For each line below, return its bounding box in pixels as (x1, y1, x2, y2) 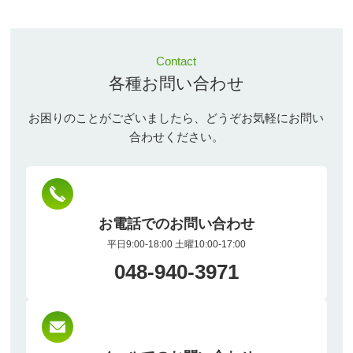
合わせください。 (128, 129, 224, 143)
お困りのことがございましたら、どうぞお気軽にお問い (28, 110, 325, 124)
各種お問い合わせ (108, 73, 244, 93)
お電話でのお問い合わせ (98, 215, 255, 232)
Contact (156, 54, 197, 68)
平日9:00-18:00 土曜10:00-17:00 (106, 238, 246, 250)
